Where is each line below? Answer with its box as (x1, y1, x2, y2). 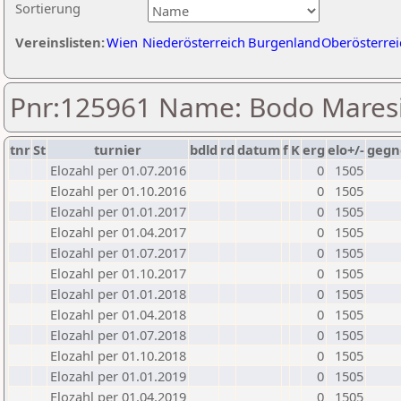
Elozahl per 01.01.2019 (50, 367, 186, 385)
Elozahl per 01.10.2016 (50, 182, 186, 200)
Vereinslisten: (15, 33, 105, 51)
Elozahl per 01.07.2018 (50, 326, 186, 344)
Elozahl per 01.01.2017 (50, 202, 186, 220)
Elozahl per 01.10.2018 (50, 346, 186, 364)
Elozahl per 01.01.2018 (50, 285, 186, 303)
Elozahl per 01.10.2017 (50, 264, 186, 282)
